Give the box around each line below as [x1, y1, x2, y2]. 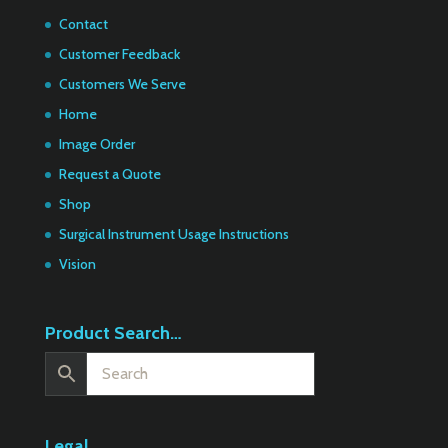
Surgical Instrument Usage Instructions [58, 224, 289, 243]
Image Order [58, 134, 135, 153]
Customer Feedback [58, 44, 180, 63]
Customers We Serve [58, 74, 186, 93]
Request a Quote [58, 164, 161, 183]
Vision [58, 254, 96, 273]
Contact [58, 14, 108, 33]
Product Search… [44, 321, 182, 344]
